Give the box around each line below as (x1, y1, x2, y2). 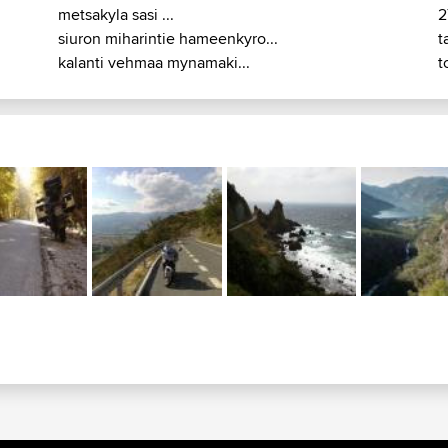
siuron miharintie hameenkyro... (58, 27, 278, 51)
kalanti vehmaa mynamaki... (58, 51, 250, 75)
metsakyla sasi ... (58, 3, 174, 27)
